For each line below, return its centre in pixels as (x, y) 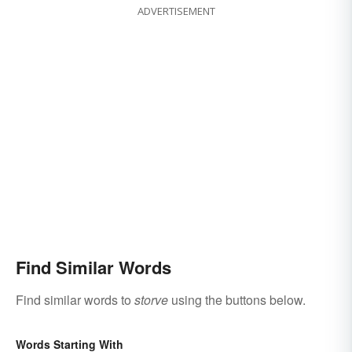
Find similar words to (75, 300)
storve (151, 300)
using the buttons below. (237, 300)
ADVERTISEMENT (176, 11)
